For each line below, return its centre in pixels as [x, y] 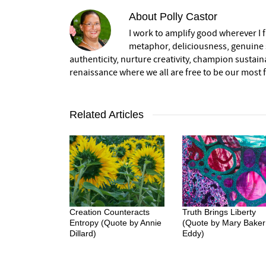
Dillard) [83, 233]
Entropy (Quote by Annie [115, 222]
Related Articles [107, 114]
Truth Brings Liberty [219, 212]
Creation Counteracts [110, 212]
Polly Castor [189, 16]
